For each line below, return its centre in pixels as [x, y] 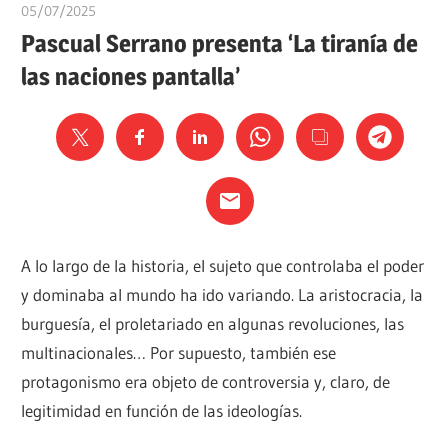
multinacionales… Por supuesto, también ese [179, 352]
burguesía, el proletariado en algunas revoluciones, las [213, 323]
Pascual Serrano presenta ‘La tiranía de [220, 43]
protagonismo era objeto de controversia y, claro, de [206, 381]
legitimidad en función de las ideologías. [162, 410]
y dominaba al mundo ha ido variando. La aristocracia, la [222, 294]
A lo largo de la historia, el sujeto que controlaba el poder [223, 265]
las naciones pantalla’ [131, 76]
